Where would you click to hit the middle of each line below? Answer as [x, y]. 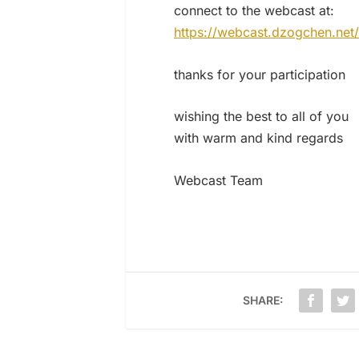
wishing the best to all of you [261, 117]
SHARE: [262, 300]
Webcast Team [218, 180]
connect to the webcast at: [254, 11]
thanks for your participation [260, 74]
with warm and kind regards [258, 138]
